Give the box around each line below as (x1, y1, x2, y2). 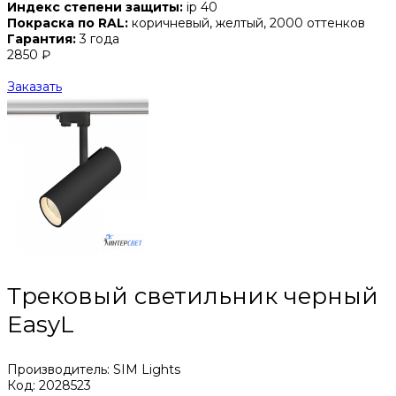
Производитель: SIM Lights (7, 361, 180, 377)
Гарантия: (7, 30, 76, 47)
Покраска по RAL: (7, 14, 132, 31)
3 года (76, 30, 119, 47)
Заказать (7, 78, 62, 95)
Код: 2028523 (7, 377, 91, 393)
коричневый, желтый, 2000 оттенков (132, 14, 365, 31)
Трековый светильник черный (7, 281, 378, 310)
